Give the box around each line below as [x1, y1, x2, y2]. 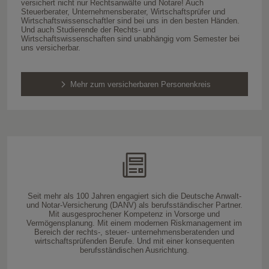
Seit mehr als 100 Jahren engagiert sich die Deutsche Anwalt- [27, 192, 241, 201]
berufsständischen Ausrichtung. [79, 246, 189, 255]
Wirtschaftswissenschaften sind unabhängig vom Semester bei [20, 34, 240, 43]
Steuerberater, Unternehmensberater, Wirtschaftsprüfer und [20, 7, 225, 16]
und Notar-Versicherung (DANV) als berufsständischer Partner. [26, 201, 243, 210]
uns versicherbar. [20, 43, 80, 52]
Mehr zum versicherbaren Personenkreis [70, 79, 211, 89]
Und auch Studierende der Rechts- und [20, 25, 156, 34]
